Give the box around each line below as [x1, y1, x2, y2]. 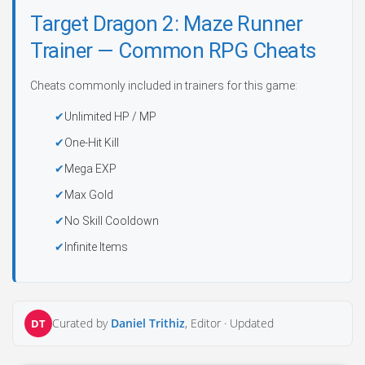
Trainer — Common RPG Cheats [30, 38, 316, 63]
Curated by [52, 315, 111, 331]
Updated [230, 315, 274, 331]
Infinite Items [64, 240, 128, 253]
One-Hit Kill [64, 136, 119, 149]
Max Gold [64, 188, 113, 201]
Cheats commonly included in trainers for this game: [30, 79, 297, 92]
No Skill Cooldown [64, 214, 159, 227]
